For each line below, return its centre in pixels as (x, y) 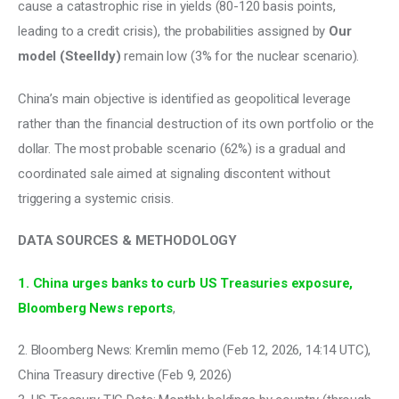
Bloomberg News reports (95, 308)
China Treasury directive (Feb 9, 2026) (125, 375)
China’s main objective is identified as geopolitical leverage (186, 98)
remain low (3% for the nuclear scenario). (242, 57)
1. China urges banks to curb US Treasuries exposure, (187, 283)
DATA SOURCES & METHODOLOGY (128, 241)
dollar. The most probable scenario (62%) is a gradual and (183, 148)
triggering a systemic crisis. (96, 198)
